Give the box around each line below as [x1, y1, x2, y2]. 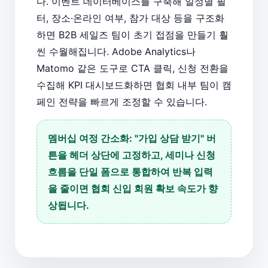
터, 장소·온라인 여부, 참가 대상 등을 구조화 [36, 11, 224, 24]
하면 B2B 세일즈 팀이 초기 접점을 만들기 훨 [36, 28, 229, 41]
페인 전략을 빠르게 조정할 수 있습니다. [36, 95, 207, 108]
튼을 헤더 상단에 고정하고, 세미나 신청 [48, 148, 215, 161]
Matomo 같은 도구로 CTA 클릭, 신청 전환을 [36, 62, 229, 74]
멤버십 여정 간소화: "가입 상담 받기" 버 [48, 132, 216, 144]
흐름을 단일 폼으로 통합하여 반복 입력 [48, 165, 213, 178]
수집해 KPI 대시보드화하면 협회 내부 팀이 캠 [36, 78, 232, 91]
